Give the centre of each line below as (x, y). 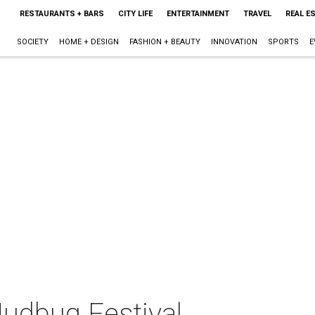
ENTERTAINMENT (198, 14)
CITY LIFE (135, 14)
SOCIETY (32, 42)
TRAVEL (257, 14)
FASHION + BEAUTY (165, 42)
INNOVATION (234, 42)
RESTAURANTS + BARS (62, 14)
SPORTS (283, 42)
